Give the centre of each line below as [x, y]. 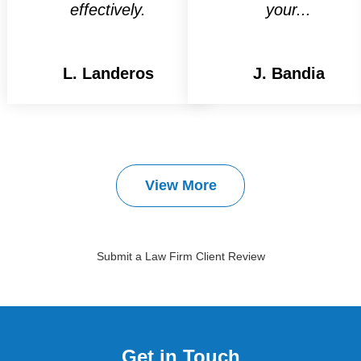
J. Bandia [288, 73]
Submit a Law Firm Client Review [180, 256]
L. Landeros [108, 73]
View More [180, 185]
